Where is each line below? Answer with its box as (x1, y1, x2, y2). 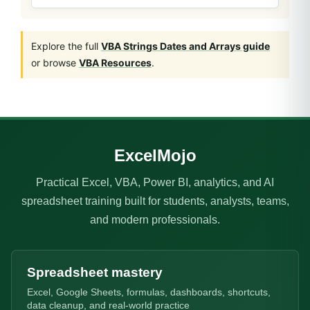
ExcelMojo (113, 145, 197, 165)
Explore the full (31, 39, 101, 52)
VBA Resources (79, 56, 152, 69)
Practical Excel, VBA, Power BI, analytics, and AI (36, 176, 274, 188)
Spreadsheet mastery (27, 264, 163, 280)
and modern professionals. (90, 213, 220, 226)
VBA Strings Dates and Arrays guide (101, 39, 270, 52)
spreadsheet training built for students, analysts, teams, (21, 194, 289, 207)
